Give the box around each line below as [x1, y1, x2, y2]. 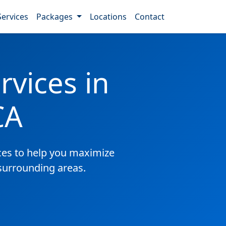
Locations [90, 11, 127, 22]
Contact [135, 11, 164, 22]
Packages [36, 11, 75, 22]
